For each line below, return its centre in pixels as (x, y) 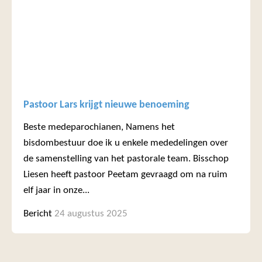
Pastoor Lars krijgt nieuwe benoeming (106, 105)
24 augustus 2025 (91, 213)
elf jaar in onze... (56, 191)
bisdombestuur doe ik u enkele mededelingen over (126, 143)
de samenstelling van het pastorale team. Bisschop (126, 159)
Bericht (38, 213)
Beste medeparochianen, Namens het (99, 127)
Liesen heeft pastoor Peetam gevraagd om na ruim (125, 175)
